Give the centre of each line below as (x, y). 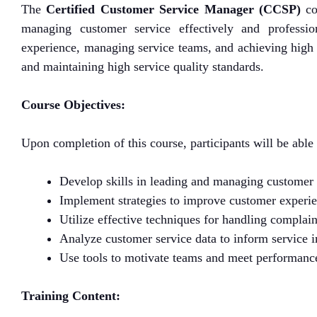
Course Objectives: (73, 104)
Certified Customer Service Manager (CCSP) (173, 9)
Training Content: (71, 295)
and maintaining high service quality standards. (143, 66)
